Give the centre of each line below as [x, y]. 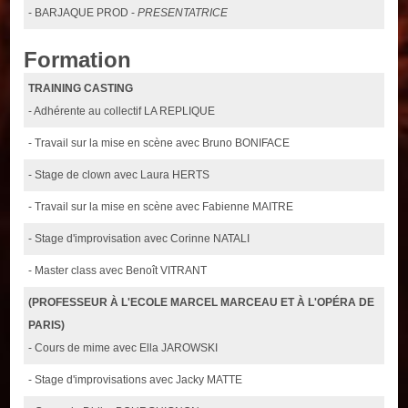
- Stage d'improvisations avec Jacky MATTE [136, 379]
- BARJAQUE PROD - [83, 12]
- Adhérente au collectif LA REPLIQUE [122, 111]
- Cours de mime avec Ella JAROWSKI [123, 347]
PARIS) [47, 325]
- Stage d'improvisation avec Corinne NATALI [139, 238]
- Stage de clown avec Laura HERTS [119, 174]
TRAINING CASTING [81, 88]
